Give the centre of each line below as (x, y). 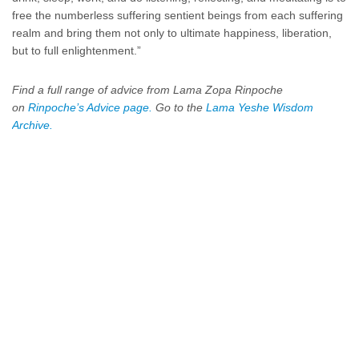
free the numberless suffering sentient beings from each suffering (177, 16)
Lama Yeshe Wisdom (260, 108)
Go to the (181, 108)
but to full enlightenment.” (77, 51)
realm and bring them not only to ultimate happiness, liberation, (172, 33)
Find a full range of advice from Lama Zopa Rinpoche (147, 90)
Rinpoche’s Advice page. (90, 108)
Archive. (32, 125)
